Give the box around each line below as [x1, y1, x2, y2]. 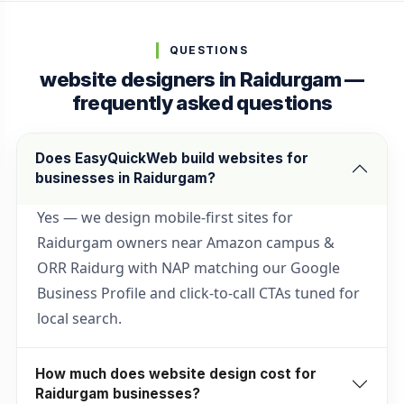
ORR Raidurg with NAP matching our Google [36, 258, 340, 279]
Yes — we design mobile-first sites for [36, 207, 293, 228]
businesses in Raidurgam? [34, 170, 216, 188]
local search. [36, 308, 122, 329]
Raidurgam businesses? [34, 384, 200, 402]
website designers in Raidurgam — [40, 66, 364, 91]
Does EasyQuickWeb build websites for [34, 150, 308, 168]
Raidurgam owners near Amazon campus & [36, 233, 335, 253]
